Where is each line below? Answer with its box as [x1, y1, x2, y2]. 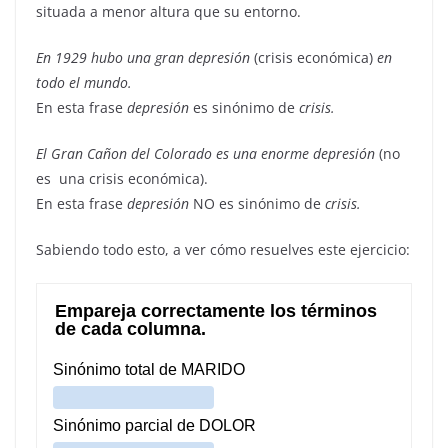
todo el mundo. [36, 73, 132, 92]
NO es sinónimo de [189, 194, 325, 213]
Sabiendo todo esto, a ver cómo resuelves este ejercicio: [36, 240, 410, 259]
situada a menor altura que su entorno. [36, 2, 301, 21]
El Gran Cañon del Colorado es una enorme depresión [36, 144, 375, 163]
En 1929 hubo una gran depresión [36, 48, 254, 67]
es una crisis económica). [36, 169, 208, 188]
